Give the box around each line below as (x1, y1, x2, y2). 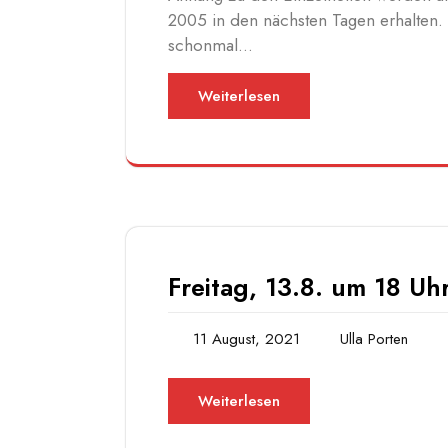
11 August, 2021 (193, 328, 300, 351)
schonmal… (168, 33, 253, 58)
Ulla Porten (340, 328, 408, 351)
